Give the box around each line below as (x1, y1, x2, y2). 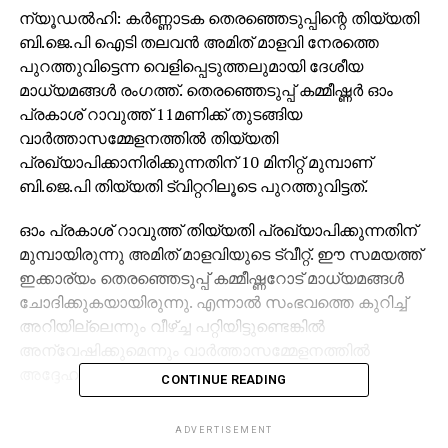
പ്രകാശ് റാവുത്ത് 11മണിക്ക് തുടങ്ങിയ (18, 102, 302, 125)
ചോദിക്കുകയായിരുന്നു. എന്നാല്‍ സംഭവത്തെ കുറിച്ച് (18, 290, 407, 313)
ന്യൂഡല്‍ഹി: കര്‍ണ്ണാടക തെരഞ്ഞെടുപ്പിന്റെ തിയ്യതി (18, 6, 419, 29)
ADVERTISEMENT (174, 424, 274, 435)
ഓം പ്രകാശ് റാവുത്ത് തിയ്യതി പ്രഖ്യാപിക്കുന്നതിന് (18, 218, 417, 241)
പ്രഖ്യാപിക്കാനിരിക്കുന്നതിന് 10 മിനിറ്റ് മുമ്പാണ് (18, 150, 372, 173)
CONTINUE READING (161, 371, 287, 387)
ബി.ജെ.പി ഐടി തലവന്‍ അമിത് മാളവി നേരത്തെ (18, 30, 379, 53)
